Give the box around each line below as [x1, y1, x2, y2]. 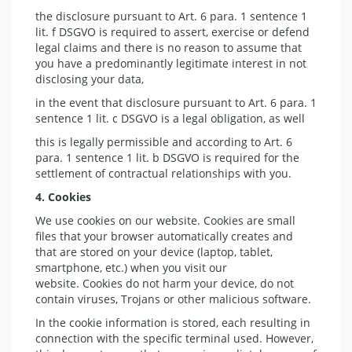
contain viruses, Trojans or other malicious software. [35, 291, 311, 306]
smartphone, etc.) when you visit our [35, 259, 227, 275]
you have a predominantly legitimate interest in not [35, 55, 306, 71]
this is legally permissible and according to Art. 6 [35, 134, 292, 149]
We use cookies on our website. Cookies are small [35, 212, 295, 228]
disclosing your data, [35, 71, 144, 86]
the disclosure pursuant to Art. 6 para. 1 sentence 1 [35, 8, 307, 24]
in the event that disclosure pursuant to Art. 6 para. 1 [35, 94, 317, 110]
